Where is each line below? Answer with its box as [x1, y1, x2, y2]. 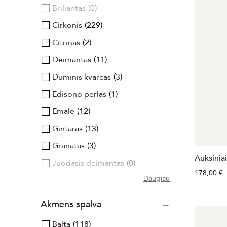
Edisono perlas [52, 89, 106, 100]
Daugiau [143, 174, 170, 183]
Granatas [52, 140, 85, 152]
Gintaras [52, 123, 83, 134]
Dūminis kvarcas [52, 71, 111, 83]
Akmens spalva [41, 198, 101, 211]
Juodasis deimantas [52, 158, 124, 169]
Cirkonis [52, 20, 82, 31]
